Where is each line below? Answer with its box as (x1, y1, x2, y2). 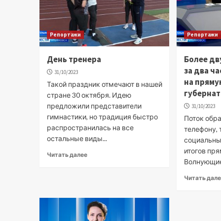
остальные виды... (46, 134, 107, 143)
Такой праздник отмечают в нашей (46, 79, 162, 88)
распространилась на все (46, 123, 134, 132)
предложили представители (46, 101, 142, 110)
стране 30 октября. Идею (46, 90, 131, 99)
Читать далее (46, 150, 87, 158)
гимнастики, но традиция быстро (46, 112, 158, 121)
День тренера (46, 53, 101, 65)
